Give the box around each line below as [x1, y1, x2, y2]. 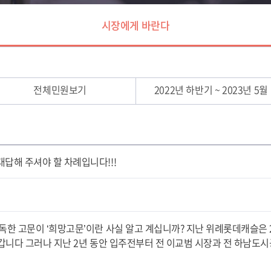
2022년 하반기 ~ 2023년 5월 [154, 82, 268, 97]
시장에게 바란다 [101, 17, 170, 33]
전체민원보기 [33, 82, 87, 97]
